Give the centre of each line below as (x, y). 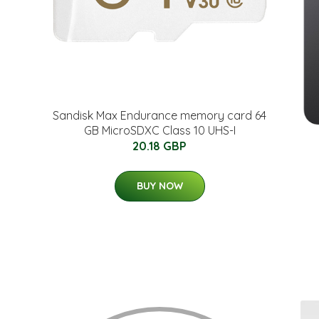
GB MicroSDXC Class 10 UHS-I (159, 130)
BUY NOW (159, 185)
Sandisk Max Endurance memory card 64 (159, 115)
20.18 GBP (159, 146)
